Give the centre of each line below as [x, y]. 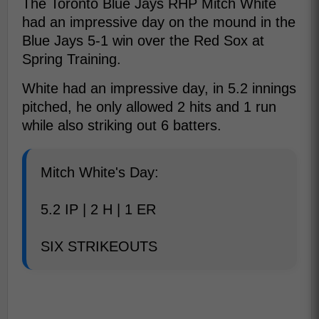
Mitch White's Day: [100, 172]
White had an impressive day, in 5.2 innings [159, 88]
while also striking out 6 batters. [122, 125]
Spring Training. [72, 59]
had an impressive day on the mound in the [159, 22]
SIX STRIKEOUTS [99, 246]
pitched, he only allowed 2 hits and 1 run [149, 107]
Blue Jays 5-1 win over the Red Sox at [143, 41]
